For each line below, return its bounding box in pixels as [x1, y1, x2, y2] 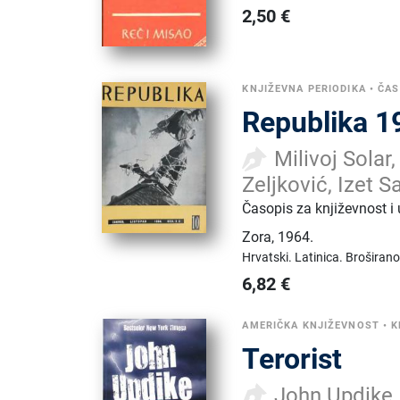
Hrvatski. [242, 249, 296, 264]
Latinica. [295, 249, 346, 264]
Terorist [242, 341, 343, 376]
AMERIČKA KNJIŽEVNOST [242, 319, 379, 331]
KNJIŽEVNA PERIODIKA [242, 82, 366, 95]
